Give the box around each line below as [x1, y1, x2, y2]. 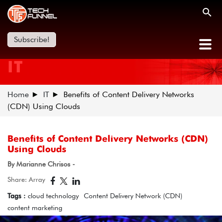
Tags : [7, 192, 28, 200]
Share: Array [7, 175, 45, 183]
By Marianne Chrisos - [7, 160, 75, 168]
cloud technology [28, 192, 79, 200]
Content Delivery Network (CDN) [84, 192, 182, 200]
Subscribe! [14, 34, 50, 44]
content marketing [7, 204, 62, 212]
